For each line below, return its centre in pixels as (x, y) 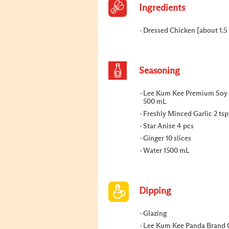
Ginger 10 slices (167, 139)
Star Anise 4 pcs (168, 126)
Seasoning (159, 71)
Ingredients (162, 8)
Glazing (155, 214)
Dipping (155, 191)
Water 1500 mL (166, 151)
